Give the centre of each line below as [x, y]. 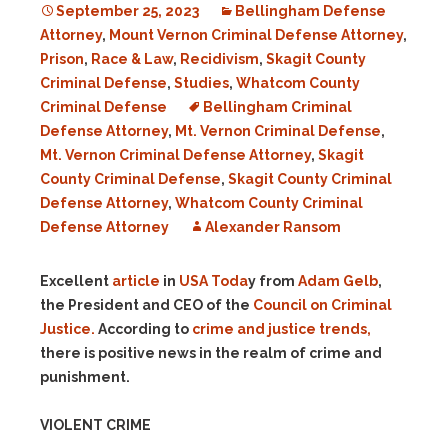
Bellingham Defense [310, 11]
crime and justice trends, [281, 329]
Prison [62, 59]
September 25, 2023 [127, 11]
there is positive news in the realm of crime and [211, 353]
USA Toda [213, 281]
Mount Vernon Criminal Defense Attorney [256, 35]
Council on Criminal [322, 305]
